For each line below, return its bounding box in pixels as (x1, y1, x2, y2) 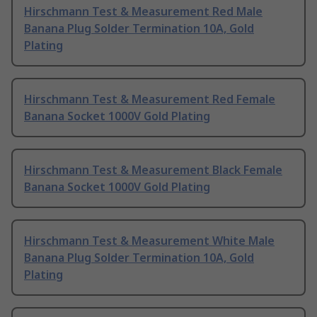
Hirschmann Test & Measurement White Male (24, 233, 275, 249)
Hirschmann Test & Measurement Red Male (24, 4, 263, 20)
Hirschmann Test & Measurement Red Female (24, 91, 275, 108)
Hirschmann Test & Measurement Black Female (24, 162, 282, 178)
